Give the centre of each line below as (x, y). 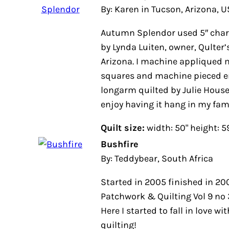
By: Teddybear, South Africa (157, 158)
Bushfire (120, 144)
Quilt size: (123, 128)
